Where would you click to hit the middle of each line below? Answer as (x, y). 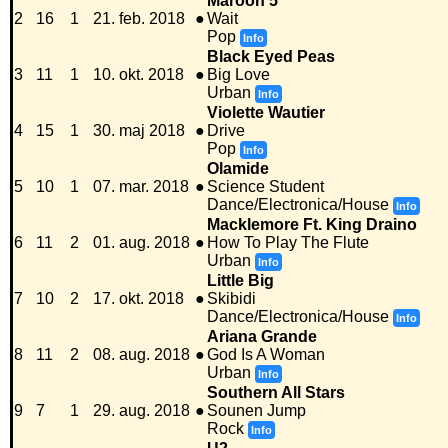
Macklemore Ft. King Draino (312, 225)
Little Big (240, 281)
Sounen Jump (256, 411)
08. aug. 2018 (141, 355)
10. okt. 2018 (138, 75)
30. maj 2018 (139, 131)
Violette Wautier (266, 113)
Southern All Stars (276, 393)
